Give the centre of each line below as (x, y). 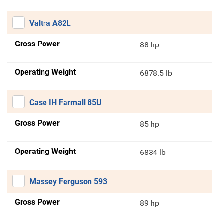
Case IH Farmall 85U (66, 103)
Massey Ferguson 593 (68, 182)
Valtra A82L (50, 23)
